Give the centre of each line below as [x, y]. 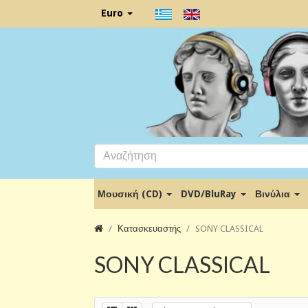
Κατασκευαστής [149, 228]
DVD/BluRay [210, 194]
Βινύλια [274, 194]
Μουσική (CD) [131, 194]
